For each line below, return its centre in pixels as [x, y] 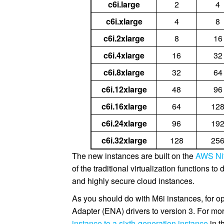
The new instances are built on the [134, 156]
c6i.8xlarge [124, 72]
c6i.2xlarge [124, 38]
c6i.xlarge [124, 21]
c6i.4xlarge [124, 55]
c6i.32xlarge [124, 140]
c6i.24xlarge [124, 123]
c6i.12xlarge [124, 89]
